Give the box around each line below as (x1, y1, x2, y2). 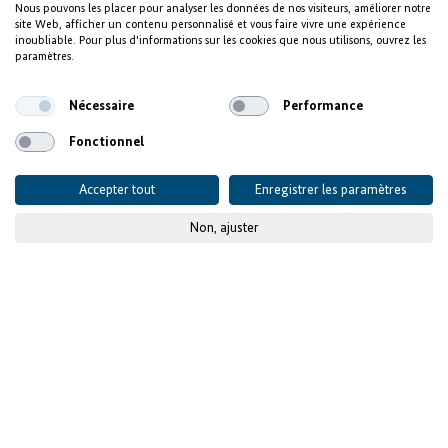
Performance (282, 98, 363, 113)
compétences (16, 408, 193, 440)
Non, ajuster (189, 221, 259, 235)
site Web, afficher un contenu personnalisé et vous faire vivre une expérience (15, 19, 406, 31)
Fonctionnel (68, 134, 144, 149)
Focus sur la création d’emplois (16, 336, 425, 368)
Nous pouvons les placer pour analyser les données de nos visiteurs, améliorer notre (15, 3, 431, 15)
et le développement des (16, 372, 346, 404)
